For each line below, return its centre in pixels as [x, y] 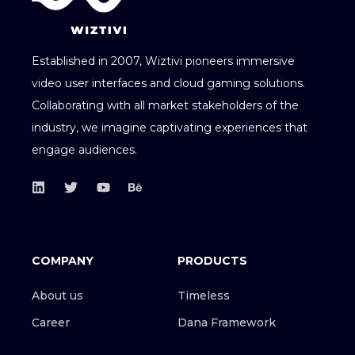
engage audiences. [84, 150]
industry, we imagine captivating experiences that [170, 128]
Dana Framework [227, 323]
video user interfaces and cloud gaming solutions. [168, 84]
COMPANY [63, 261]
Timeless [204, 296]
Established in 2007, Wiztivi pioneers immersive [163, 61]
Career [51, 323]
